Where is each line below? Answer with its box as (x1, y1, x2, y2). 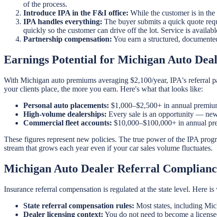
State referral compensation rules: (23, 201, 134, 210)
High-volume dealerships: (23, 109, 107, 118)
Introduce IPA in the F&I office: (23, 9, 128, 17)
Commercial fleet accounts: (23, 118, 112, 127)
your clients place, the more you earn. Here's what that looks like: (4, 84, 203, 93)
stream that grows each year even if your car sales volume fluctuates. (4, 143, 213, 152)
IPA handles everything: (23, 17, 102, 26)
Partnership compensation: (23, 35, 112, 44)
